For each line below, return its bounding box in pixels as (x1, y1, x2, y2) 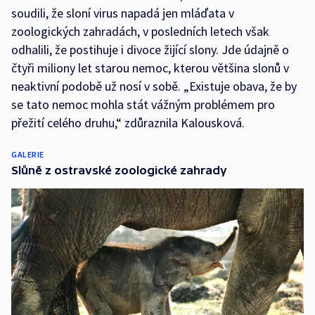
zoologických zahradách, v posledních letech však (11, 23, 269, 40)
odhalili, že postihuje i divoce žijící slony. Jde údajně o (11, 41, 289, 58)
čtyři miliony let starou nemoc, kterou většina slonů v (11, 60, 289, 77)
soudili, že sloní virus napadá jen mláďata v (11, 5, 234, 22)
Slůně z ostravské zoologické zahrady (11, 164, 227, 177)
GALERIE (11, 149, 44, 160)
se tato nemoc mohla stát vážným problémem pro (11, 96, 275, 113)
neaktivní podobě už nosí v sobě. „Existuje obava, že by (11, 78, 297, 95)
